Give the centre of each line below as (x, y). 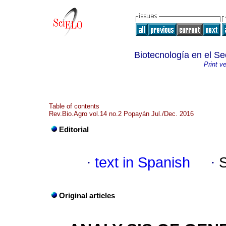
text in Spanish (143, 163)
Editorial (74, 130)
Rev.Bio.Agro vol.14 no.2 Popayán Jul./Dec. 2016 (121, 114)
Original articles (87, 196)
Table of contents (74, 106)
